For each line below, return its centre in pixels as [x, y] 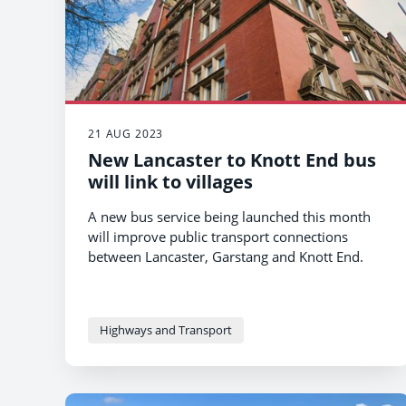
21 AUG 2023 [126, 134]
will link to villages [170, 182]
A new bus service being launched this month [229, 217]
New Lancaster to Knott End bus [232, 160]
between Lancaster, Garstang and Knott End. [226, 257]
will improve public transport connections [218, 237]
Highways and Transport [166, 330]
